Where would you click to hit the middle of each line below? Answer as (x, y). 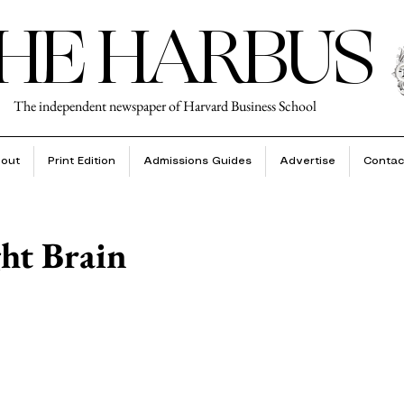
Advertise (307, 161)
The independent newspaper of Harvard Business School (165, 106)
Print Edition (81, 161)
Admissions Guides (197, 161)
